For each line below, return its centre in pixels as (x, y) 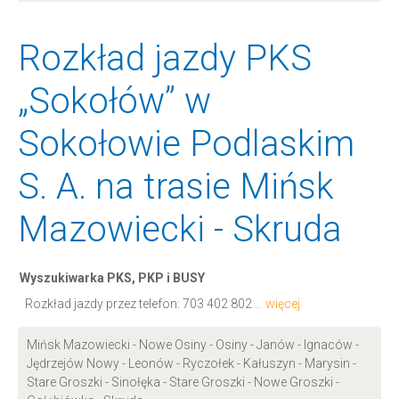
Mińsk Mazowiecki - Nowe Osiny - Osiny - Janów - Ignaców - (193, 345)
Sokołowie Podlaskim (186, 144)
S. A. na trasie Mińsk (176, 187)
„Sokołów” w (114, 101)
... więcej (277, 304)
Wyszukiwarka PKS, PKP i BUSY (112, 278)
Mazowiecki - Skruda (180, 229)
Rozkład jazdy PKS (165, 58)
